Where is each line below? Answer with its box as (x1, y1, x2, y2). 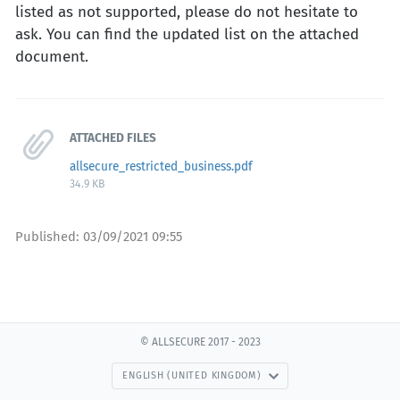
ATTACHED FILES (70, 130, 157, 146)
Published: (15, 228, 83, 245)
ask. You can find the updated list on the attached (15, 25, 359, 45)
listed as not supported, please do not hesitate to (15, 3, 358, 22)
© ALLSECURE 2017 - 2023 (139, 336, 261, 349)
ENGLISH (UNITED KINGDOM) (122, 370, 262, 382)
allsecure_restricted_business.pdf (70, 159, 254, 175)
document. (15, 47, 88, 67)
